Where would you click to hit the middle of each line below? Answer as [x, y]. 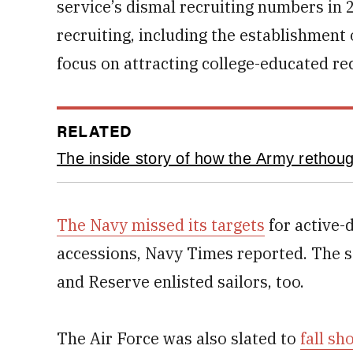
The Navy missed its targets [161, 225]
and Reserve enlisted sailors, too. [180, 282]
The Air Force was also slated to [178, 338]
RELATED [95, 130]
